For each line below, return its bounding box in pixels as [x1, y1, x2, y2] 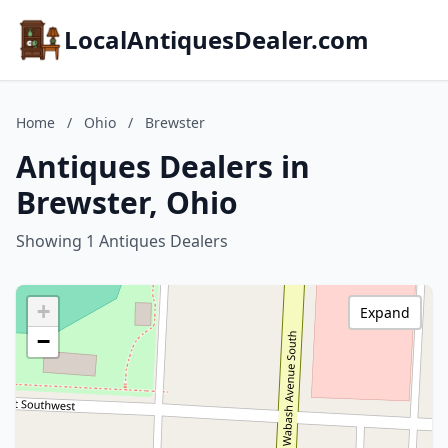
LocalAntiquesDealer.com [64, 23, 369, 56]
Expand [360, 303, 410, 322]
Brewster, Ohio [16, 182, 238, 223]
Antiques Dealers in [16, 146, 310, 187]
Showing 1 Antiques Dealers [16, 230, 228, 252]
